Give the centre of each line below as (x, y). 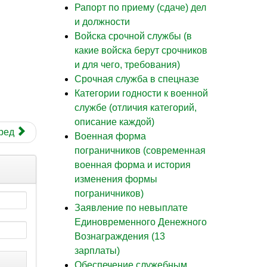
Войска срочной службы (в (133, 36)
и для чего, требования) (127, 64)
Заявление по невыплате (131, 207)
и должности (102, 21)
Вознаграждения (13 (120, 236)
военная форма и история (133, 164)
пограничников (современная (140, 150)
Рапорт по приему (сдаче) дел (140, 7)
